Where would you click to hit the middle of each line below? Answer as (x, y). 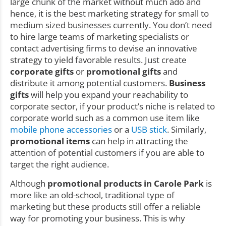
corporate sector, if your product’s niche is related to (112, 106)
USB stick (149, 130)
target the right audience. (60, 164)
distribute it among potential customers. (90, 83)
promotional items (50, 141)
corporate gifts (43, 72)
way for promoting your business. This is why (98, 218)
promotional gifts (123, 72)
